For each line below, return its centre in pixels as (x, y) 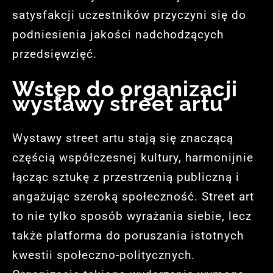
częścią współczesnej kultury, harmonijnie (133, 157)
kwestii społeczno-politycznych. (104, 255)
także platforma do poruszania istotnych (128, 235)
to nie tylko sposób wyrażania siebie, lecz (132, 216)
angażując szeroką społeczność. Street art (133, 196)
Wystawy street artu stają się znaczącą (123, 138)
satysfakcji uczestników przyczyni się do (129, 15)
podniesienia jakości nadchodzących (118, 34)
